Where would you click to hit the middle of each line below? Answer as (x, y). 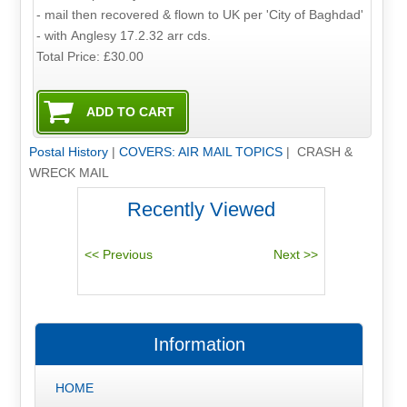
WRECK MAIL (69, 173)
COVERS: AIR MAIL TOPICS (200, 152)
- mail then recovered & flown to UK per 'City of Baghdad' (200, 14)
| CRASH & (317, 152)
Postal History (68, 152)
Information (199, 344)
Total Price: (70, 56)
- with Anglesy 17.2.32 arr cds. (124, 35)
